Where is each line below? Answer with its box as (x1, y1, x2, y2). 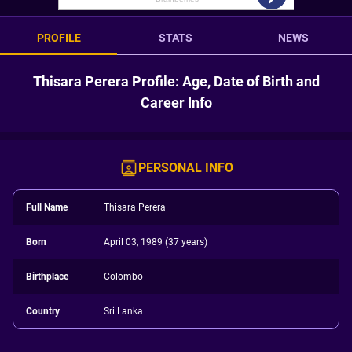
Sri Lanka (104, 306, 144, 317)
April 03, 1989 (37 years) (104, 236, 208, 247)
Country (26, 306, 60, 317)
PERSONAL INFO (137, 160, 233, 175)
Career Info (140, 94, 212, 111)
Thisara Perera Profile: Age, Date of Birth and (32, 73, 320, 90)
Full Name (26, 202, 68, 213)
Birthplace (26, 271, 68, 282)
